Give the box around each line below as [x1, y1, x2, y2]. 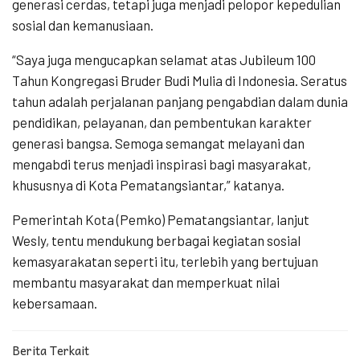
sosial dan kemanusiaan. [12, 16, 153, 33]
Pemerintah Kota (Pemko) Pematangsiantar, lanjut [12, 211, 309, 227]
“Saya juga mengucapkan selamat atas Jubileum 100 [12, 51, 316, 67]
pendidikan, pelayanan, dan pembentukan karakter [12, 113, 312, 130]
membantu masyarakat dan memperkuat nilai [12, 273, 280, 290]
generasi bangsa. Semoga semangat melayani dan [12, 134, 305, 151]
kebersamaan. [12, 294, 97, 311]
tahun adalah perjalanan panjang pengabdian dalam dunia [12, 92, 348, 109]
